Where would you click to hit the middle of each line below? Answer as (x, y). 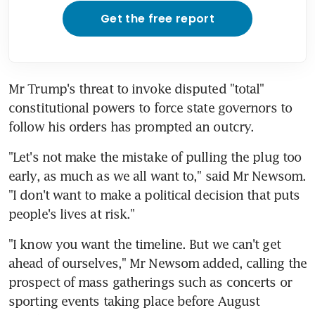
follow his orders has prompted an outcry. (131, 126)
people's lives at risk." (72, 213)
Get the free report (157, 18)
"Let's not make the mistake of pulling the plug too (155, 156)
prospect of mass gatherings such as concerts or (150, 282)
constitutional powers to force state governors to (150, 107)
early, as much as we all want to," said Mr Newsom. (157, 175)
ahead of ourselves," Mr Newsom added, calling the (157, 263)
